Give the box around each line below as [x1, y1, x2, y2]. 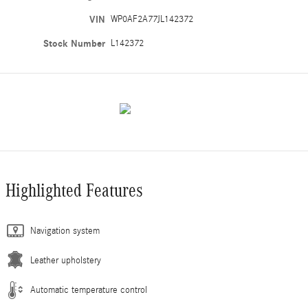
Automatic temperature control [30, 284, 147, 296]
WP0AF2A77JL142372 [111, 13, 194, 25]
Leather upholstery [30, 254, 101, 266]
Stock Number [43, 37, 106, 49]
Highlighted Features [5, 179, 143, 201]
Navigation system [30, 225, 100, 236]
